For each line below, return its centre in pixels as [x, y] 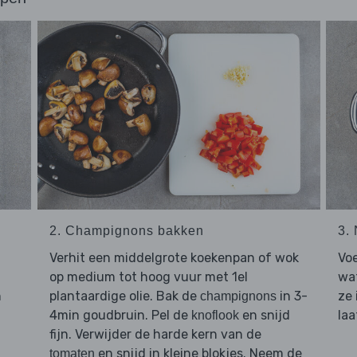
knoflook [215, 316]
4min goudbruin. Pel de [120, 316]
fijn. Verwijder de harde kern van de [155, 335]
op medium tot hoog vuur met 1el [148, 277]
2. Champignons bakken [126, 231]
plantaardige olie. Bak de [124, 296]
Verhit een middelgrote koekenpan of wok [174, 258]
